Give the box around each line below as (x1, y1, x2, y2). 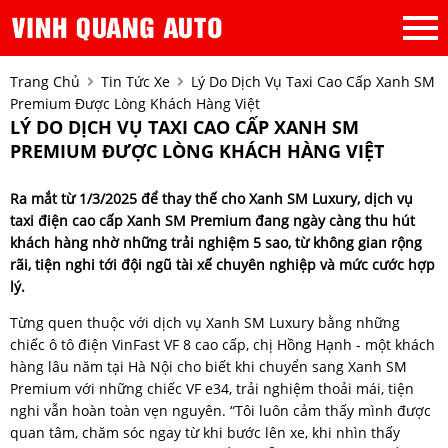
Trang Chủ (10, 72, 80, 91)
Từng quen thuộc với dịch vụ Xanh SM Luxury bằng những (10, 313, 400, 332)
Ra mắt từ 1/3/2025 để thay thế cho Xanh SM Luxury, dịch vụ (10, 189, 413, 208)
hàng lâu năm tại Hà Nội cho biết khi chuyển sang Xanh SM (10, 357, 407, 376)
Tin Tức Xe (101, 72, 170, 91)
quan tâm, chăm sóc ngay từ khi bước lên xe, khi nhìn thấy (10, 423, 400, 442)
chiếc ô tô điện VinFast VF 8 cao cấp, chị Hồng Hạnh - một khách (10, 335, 435, 354)
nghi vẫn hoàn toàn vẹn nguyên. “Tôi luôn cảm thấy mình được (10, 401, 431, 420)
